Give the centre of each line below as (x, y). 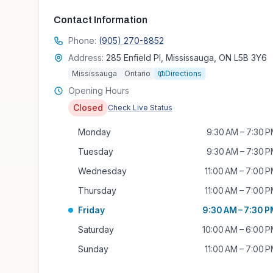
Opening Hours (99, 90)
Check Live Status (140, 108)
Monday (94, 132)
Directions (183, 73)
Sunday (93, 249)
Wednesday (102, 171)
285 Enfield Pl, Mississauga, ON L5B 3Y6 (186, 58)
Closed (88, 108)
